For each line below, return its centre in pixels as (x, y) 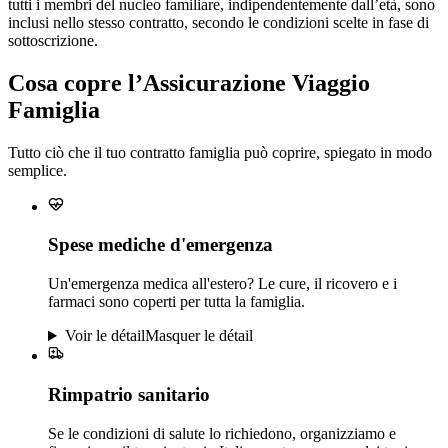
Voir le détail (104, 336)
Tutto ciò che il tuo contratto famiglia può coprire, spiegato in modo (220, 152)
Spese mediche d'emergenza (160, 245)
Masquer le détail (198, 336)
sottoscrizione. (53, 40)
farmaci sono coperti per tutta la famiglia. (176, 302)
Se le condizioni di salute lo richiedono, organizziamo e (222, 433)
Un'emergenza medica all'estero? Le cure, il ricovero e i (222, 284)
